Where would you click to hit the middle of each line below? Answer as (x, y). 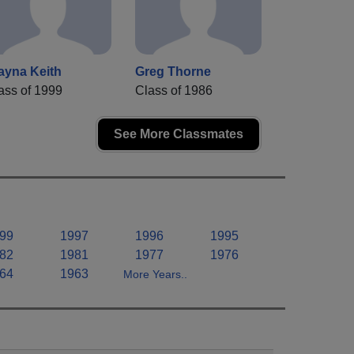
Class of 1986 (174, 91)
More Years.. (155, 275)
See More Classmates (179, 134)
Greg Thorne (173, 72)
